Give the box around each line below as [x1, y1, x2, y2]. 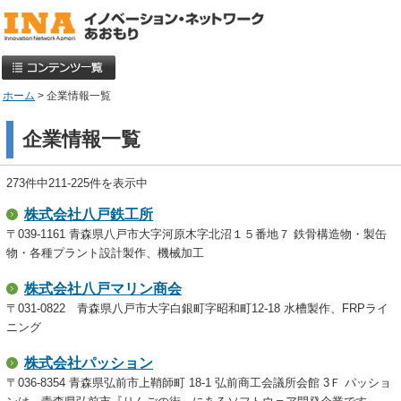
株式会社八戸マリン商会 [24, 281, 182, 296]
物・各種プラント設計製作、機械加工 [6, 246, 204, 260]
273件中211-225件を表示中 [6, 177, 148, 190]
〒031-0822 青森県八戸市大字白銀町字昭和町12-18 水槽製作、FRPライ [6, 302, 388, 315]
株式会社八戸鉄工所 [24, 207, 153, 222]
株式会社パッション [24, 355, 153, 371]
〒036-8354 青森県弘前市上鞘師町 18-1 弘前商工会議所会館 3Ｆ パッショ [6, 376, 391, 389]
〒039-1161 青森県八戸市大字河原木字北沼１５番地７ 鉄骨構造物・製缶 [6, 227, 387, 241]
